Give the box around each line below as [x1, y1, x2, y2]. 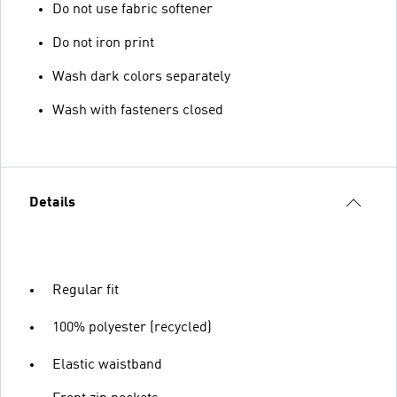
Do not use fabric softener [52, 2, 213, 17]
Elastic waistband [52, 357, 162, 372]
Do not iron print [52, 35, 154, 51]
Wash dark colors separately [52, 69, 230, 84]
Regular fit [52, 283, 119, 298]
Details [29, 195, 75, 210]
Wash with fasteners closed [52, 103, 223, 118]
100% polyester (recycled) [52, 320, 212, 335]
